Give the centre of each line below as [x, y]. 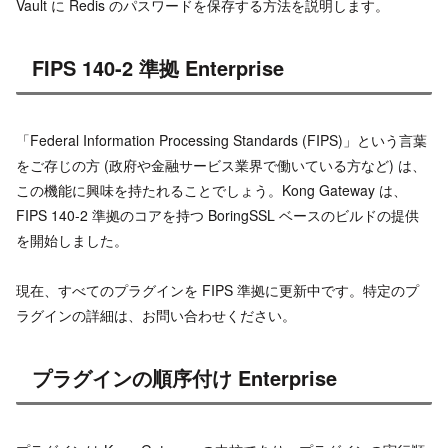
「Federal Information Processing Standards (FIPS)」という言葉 [221, 139]
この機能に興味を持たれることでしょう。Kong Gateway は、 [211, 189]
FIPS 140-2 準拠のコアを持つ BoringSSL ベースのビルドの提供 [217, 214]
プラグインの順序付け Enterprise [184, 378]
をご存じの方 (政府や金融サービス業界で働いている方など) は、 [221, 164]
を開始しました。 [72, 239]
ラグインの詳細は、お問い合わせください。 [156, 314]
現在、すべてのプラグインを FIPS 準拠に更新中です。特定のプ [217, 289]
